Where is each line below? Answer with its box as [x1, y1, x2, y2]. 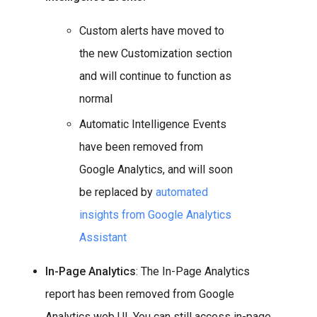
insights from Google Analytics [79, 207, 231, 221]
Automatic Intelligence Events [79, 117, 226, 131]
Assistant [79, 230, 127, 244]
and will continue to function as [79, 69, 231, 83]
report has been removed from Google [45, 287, 234, 301]
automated [156, 185, 208, 199]
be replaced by [79, 185, 156, 199]
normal [79, 91, 113, 105]
